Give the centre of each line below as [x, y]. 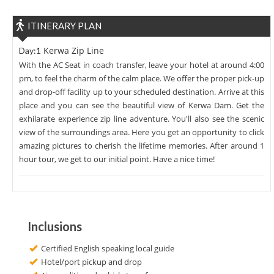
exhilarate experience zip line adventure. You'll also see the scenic [142, 118]
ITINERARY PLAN [65, 25]
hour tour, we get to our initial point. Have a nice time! [117, 159]
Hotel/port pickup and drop [91, 261]
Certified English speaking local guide [107, 248]
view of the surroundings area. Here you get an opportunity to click [142, 132]
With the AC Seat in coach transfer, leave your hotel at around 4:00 [142, 65]
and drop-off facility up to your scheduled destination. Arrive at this [142, 91]
